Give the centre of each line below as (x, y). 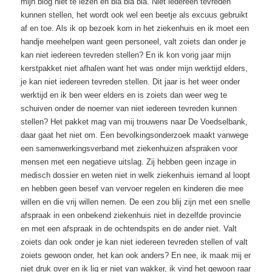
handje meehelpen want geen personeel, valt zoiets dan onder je (134, 42)
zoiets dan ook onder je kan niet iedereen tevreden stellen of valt (134, 242)
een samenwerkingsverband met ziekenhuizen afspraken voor (129, 149)
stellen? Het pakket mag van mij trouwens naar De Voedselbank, (134, 122)
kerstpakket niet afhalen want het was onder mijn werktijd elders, (134, 69)
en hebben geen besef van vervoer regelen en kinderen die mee (132, 189)
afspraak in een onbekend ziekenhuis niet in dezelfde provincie (131, 216)
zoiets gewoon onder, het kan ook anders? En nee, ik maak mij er (136, 256)
